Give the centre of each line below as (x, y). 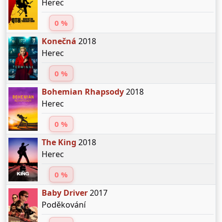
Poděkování (63, 205)
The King (59, 142)
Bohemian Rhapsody (83, 92)
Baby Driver (64, 193)
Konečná (59, 41)
